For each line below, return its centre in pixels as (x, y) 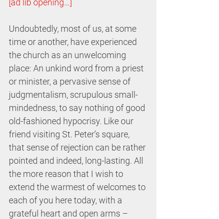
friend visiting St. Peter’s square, (70, 134)
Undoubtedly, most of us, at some (74, 29)
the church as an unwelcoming (68, 55)
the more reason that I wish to (67, 174)
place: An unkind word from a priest (77, 68)
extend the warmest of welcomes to (78, 187)
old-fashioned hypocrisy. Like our (72, 121)
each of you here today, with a (66, 200)
